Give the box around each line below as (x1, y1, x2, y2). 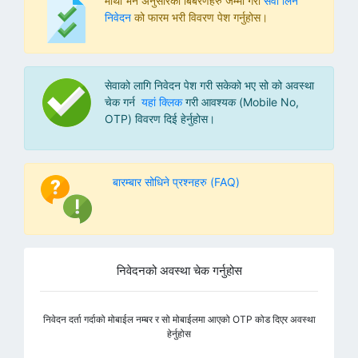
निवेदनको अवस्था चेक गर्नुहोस (116, 262, 242, 278)
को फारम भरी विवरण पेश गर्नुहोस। (131, 10, 268, 24)
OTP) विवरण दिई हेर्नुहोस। (105, 111, 215, 125)
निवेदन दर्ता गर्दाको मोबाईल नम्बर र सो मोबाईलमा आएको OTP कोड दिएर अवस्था (42, 312, 316, 325)
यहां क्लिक (141, 94, 182, 109)
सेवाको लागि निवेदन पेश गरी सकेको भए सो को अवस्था (105, 78, 314, 92)
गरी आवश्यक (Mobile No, (182, 94, 299, 109)
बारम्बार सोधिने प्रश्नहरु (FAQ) (113, 174, 240, 189)
